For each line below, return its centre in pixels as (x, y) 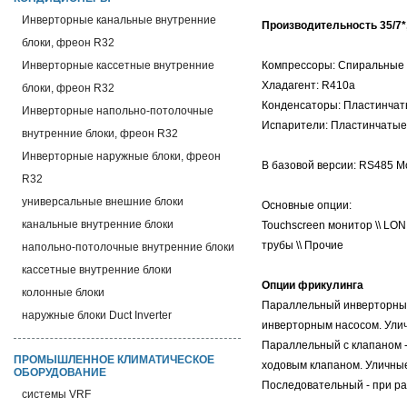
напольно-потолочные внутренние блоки (128, 247)
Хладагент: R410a (308, 85)
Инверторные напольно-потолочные (118, 111)
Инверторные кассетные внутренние (118, 65)
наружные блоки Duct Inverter (97, 315)
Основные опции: (307, 205)
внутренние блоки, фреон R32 (100, 134)
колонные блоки (63, 293)
